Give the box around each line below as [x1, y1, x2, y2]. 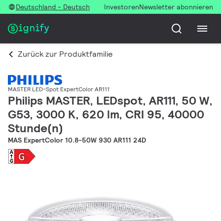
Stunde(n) [8, 120, 63, 136]
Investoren [104, 2, 139, 11]
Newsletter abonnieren [139, 2, 213, 11]
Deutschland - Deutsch [16, 2, 90, 11]
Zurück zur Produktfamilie [18, 49, 112, 59]
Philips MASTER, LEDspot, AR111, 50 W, [8, 93, 213, 109]
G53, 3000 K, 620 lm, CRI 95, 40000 [8, 107, 204, 122]
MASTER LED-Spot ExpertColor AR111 [8, 85, 110, 93]
